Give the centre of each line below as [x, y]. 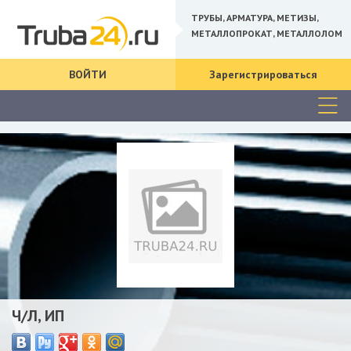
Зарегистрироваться [263, 74]
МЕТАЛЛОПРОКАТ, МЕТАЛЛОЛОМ [267, 33]
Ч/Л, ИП [38, 316]
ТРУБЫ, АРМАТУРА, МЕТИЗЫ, [255, 17]
